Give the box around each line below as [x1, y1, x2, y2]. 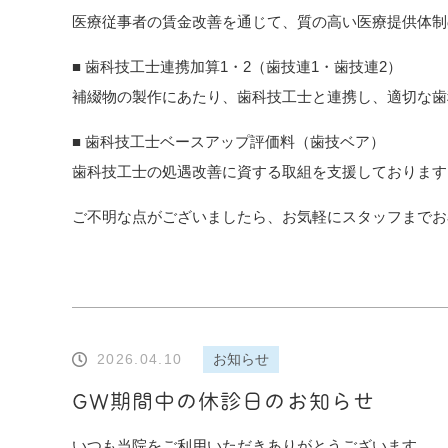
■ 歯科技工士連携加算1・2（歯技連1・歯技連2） [72, 58, 402, 75]
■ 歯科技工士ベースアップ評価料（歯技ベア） [72, 133, 385, 150]
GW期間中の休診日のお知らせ [72, 388, 375, 415]
